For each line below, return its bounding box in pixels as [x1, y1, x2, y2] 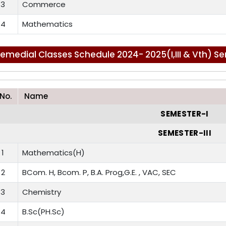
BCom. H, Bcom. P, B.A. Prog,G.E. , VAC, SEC [22, 167, 176, 178]
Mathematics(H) [22, 147, 85, 158]
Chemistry [22, 187, 61, 198]
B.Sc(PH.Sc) [22, 206, 65, 217]
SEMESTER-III [157, 128, 212, 139]
